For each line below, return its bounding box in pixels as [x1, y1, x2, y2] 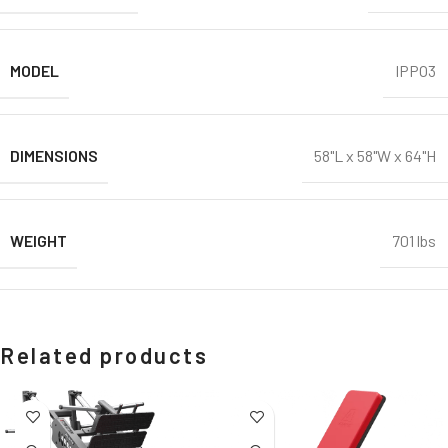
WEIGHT [10, 230, 67, 250]
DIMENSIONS [10, 145, 98, 165]
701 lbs [392, 231, 436, 251]
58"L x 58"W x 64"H [314, 146, 436, 166]
